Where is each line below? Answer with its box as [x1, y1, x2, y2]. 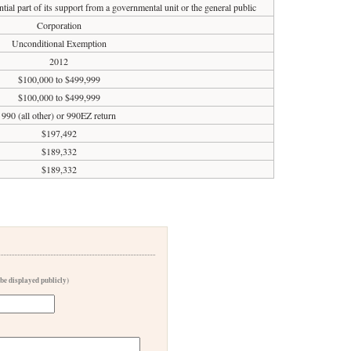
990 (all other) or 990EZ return [2, 109, 117, 121]
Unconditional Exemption [11, 37, 107, 49]
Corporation [36, 19, 81, 31]
